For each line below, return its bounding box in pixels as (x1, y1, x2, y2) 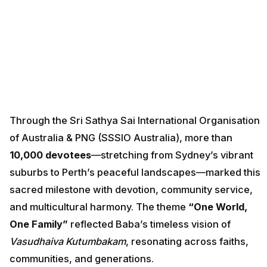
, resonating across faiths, (126, 235, 249, 248)
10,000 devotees (10, 149, 91, 162)
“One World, (188, 201, 247, 213)
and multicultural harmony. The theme (10, 201, 188, 213)
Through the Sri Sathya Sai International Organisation (10, 114, 260, 127)
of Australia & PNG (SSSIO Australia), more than (10, 132, 232, 144)
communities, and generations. (10, 253, 154, 265)
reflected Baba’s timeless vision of (68, 218, 231, 231)
